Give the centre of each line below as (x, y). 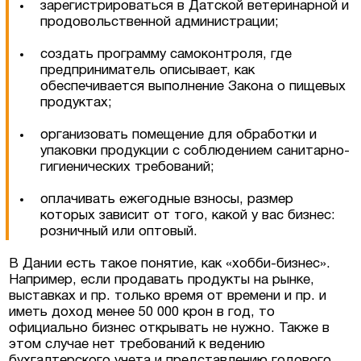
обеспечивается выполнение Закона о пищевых (193, 86)
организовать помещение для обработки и (179, 135)
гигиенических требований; (128, 167)
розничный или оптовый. (119, 231)
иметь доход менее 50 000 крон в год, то (142, 312)
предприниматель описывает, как (148, 70)
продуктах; (77, 102)
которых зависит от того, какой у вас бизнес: (188, 215)
